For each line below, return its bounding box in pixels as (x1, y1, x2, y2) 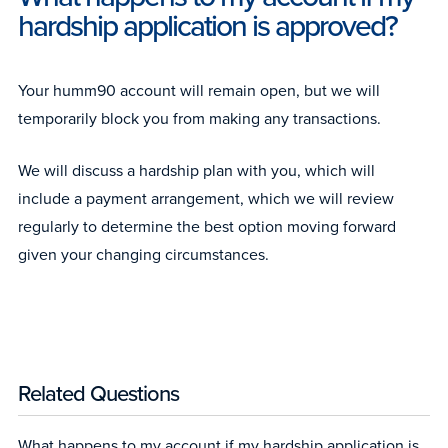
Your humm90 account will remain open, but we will (18, 79, 380, 102)
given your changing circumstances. (18, 243, 269, 266)
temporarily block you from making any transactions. (18, 107, 381, 130)
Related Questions (18, 376, 179, 410)
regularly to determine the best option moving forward (18, 215, 396, 238)
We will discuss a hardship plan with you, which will (18, 159, 375, 182)
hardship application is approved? (18, 4, 397, 48)
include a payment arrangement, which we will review (18, 187, 394, 210)
